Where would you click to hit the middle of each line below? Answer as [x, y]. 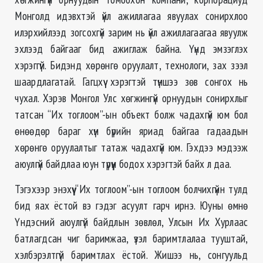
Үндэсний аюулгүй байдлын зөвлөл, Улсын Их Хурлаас [131, 222]
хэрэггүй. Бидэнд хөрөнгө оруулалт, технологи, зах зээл [131, 65]
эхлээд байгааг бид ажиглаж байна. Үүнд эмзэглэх [131, 49]
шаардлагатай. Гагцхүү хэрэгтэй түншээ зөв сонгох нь [131, 82]
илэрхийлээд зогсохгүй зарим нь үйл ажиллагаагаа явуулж [131, 32]
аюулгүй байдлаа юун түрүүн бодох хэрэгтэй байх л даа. [123, 164]
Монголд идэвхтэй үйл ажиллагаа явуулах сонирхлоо [131, 16]
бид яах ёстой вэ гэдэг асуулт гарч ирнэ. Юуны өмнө [131, 205]
